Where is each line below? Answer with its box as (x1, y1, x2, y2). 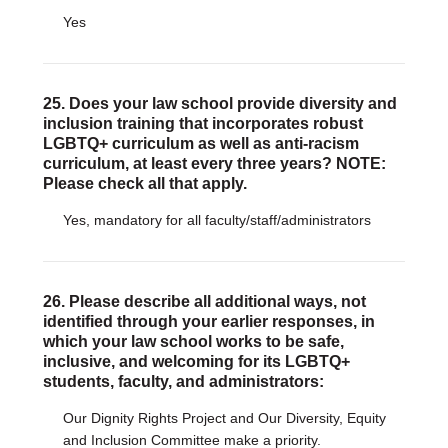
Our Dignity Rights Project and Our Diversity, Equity (62, 410, 386, 426)
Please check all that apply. (42, 175, 247, 192)
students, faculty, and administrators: (42, 373, 324, 390)
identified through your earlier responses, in (42, 313, 375, 330)
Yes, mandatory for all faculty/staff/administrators (62, 212, 371, 228)
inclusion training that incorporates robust (42, 115, 363, 132)
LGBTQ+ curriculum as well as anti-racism (42, 135, 359, 152)
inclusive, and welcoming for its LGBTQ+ (42, 353, 350, 370)
